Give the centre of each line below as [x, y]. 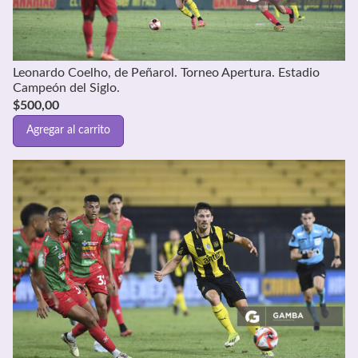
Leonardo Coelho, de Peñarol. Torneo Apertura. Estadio [166, 72]
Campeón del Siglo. [66, 88]
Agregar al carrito [68, 131]
